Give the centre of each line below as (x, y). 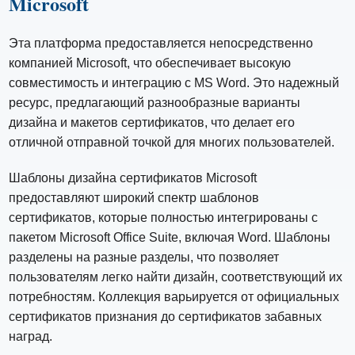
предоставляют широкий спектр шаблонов (134, 197)
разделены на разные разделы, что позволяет (144, 257)
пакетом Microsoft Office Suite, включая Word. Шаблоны (170, 237)
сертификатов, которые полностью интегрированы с (164, 217)
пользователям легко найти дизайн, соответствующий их (176, 277)
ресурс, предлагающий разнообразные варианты (155, 102)
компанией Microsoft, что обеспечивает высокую (150, 63)
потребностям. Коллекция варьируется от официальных (174, 296)
